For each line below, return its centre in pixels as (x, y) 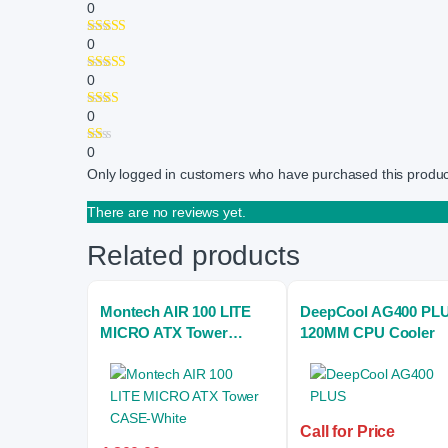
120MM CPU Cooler (367, 333)
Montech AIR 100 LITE (176, 312)
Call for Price (348, 432)
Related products (193, 256)
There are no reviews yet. (166, 212)
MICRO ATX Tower (164, 333)
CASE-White (143, 354)
